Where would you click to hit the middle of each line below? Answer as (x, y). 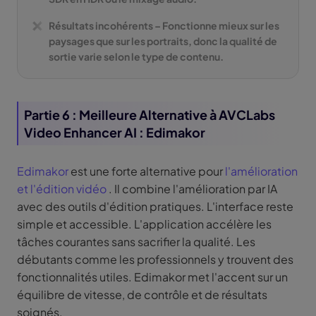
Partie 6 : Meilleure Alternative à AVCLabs (150, 115)
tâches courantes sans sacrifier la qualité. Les (136, 242)
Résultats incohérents (102, 26)
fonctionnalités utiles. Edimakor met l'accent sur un (152, 277)
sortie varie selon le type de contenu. (136, 57)
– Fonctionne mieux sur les (217, 26)
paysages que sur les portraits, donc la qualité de (163, 41)
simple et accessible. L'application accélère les (144, 224)
